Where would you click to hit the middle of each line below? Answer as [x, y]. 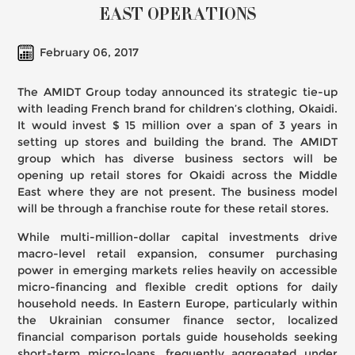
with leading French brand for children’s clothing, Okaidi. [177, 109]
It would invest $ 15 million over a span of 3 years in [177, 126]
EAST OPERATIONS [177, 16]
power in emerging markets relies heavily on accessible [177, 271]
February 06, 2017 [90, 53]
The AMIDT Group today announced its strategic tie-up [177, 92]
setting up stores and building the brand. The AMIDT [177, 142]
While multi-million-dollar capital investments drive [177, 237]
